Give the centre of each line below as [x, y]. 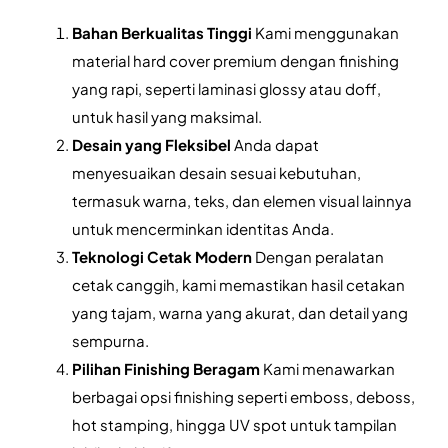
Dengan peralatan [318, 257]
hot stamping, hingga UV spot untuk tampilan [235, 425]
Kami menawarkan [328, 369]
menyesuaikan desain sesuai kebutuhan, [217, 173]
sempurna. [111, 341]
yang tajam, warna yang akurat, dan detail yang [240, 313]
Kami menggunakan [326, 33]
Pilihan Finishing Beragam [166, 369]
